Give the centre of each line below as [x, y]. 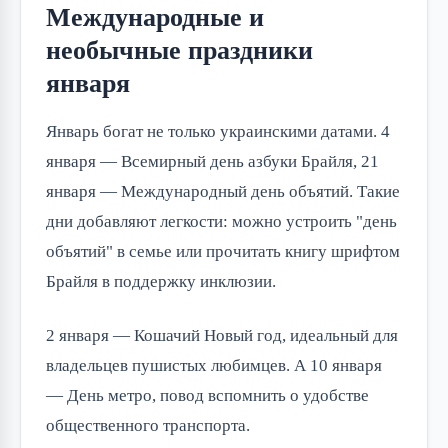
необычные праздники [179, 50]
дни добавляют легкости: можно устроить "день [221, 221]
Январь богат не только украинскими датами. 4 [218, 131]
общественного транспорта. [148, 425]
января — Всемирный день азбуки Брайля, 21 [212, 161]
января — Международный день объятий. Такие [223, 191]
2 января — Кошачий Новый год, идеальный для [222, 335]
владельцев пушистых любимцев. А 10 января [214, 365]
